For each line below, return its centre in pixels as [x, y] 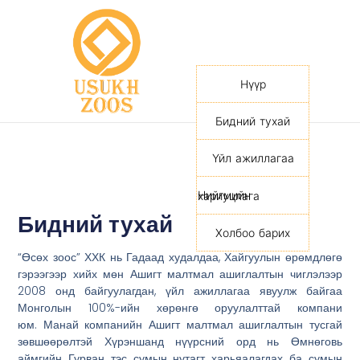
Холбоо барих [253, 233]
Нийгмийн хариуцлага [229, 196]
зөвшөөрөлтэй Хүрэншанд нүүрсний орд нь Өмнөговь [180, 342]
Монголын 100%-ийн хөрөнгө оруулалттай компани [180, 308]
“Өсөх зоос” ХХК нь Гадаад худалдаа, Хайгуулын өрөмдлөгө [180, 257]
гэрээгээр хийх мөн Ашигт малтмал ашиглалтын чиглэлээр [180, 274]
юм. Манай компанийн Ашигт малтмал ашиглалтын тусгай [180, 325]
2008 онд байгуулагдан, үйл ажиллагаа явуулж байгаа [180, 291]
